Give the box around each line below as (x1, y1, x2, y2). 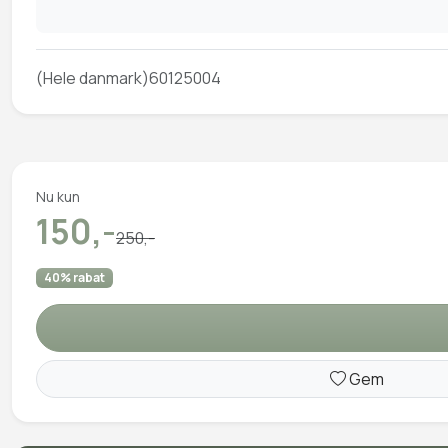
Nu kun (36, 187, 80, 206)
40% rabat (43, 269, 105, 286)
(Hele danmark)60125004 (36, 67, 221, 89)
